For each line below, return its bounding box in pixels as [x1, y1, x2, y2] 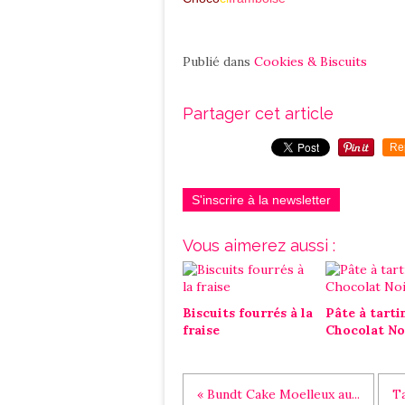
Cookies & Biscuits [254, 53, 367, 70]
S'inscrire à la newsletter [192, 193, 331, 207]
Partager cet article [183, 104, 334, 123]
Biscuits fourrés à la [183, 305, 313, 321]
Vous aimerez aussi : [183, 236, 335, 255]
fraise [183, 322, 220, 338]
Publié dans [183, 53, 250, 70]
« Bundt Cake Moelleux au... [197, 386, 360, 402]
